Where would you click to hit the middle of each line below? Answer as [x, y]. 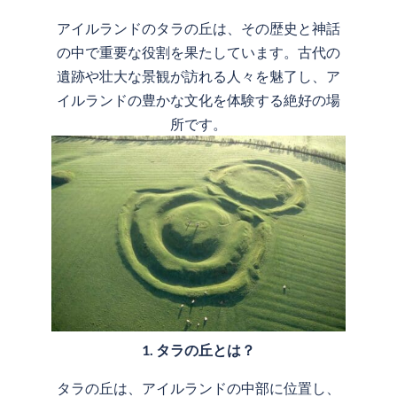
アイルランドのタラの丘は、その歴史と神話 [198, 28]
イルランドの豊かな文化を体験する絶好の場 [198, 100]
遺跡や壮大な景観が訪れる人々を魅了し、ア [198, 76]
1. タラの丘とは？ [198, 349]
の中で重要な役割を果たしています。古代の [198, 52]
